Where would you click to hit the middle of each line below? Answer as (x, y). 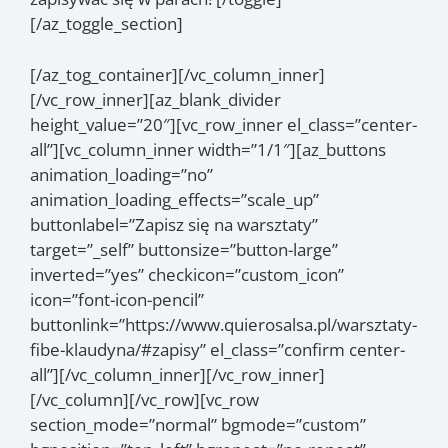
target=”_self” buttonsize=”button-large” (184, 249)
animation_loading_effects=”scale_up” (174, 199)
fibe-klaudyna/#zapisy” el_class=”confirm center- (217, 349)
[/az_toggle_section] (106, 23)
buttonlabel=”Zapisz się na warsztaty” (174, 224)
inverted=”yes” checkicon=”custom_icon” (187, 274)
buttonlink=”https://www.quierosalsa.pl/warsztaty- (223, 324)
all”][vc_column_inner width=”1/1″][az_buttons (208, 149)
